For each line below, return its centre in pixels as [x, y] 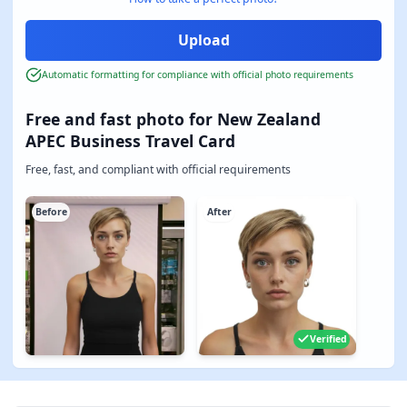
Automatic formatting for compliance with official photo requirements [197, 75]
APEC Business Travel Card [130, 141]
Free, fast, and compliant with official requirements [158, 169]
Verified [328, 339]
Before [51, 212]
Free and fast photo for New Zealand [173, 119]
